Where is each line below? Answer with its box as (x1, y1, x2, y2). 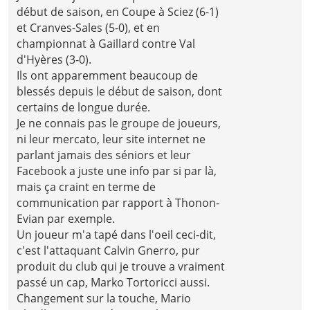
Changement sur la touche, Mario (17, 290, 192, 306)
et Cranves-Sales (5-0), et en (17, 19, 161, 35)
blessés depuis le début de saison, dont (17, 83, 223, 99)
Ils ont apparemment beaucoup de (17, 67, 199, 83)
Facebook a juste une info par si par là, (17, 163, 217, 179)
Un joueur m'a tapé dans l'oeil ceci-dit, (17, 226, 217, 242)
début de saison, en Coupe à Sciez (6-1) (17, 3, 219, 19)
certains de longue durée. (17, 99, 151, 115)
